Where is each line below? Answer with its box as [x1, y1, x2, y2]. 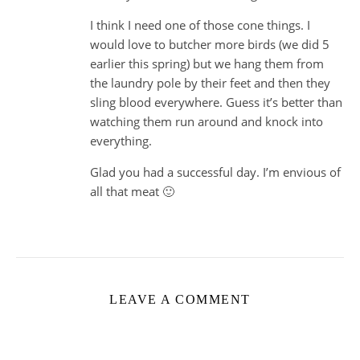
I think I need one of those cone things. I [90, 16, 310, 33]
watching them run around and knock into [90, 112, 323, 129]
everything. [90, 132, 152, 149]
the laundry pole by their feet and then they [90, 74, 330, 91]
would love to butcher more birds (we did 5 [90, 35, 329, 52]
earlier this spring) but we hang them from [90, 55, 324, 72]
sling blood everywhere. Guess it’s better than [90, 93, 342, 110]
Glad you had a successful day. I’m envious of [90, 163, 341, 180]
